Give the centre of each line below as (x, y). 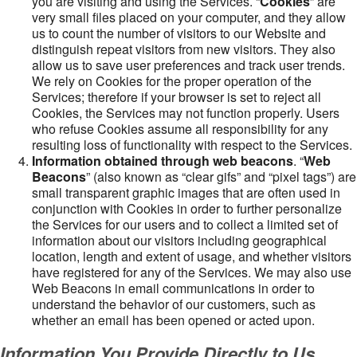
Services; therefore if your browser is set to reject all (177, 97)
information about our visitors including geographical (179, 240)
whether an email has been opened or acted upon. (173, 320)
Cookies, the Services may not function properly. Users (186, 113)
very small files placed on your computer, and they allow (189, 17)
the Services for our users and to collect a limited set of (185, 224)
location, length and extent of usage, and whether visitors (192, 256)
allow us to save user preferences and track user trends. (188, 65)
